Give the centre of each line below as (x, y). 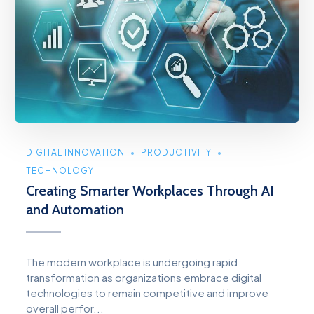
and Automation (77, 209)
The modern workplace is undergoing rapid (132, 261)
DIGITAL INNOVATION (76, 152)
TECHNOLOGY (60, 170)
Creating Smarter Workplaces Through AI (150, 190)
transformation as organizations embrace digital (144, 277)
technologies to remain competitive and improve (148, 292)
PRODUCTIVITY (177, 152)
